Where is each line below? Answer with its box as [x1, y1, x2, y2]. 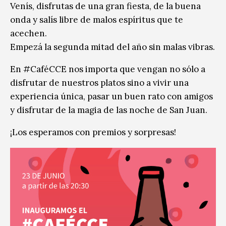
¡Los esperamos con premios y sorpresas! [10, 126, 176, 138]
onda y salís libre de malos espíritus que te [10, 14, 183, 25]
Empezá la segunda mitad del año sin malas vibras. [10, 41, 215, 52]
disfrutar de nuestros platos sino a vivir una [10, 77, 189, 88]
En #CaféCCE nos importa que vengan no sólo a [10, 63, 205, 75]
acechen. [10, 27, 47, 39]
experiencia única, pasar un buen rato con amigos [10, 90, 213, 102]
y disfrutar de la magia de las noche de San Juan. [10, 104, 207, 116]
